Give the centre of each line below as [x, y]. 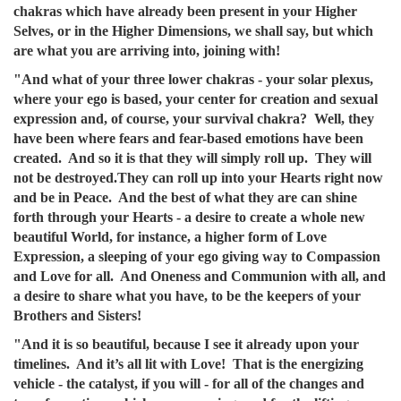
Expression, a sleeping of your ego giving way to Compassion [197, 256]
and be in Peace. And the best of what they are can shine [185, 197]
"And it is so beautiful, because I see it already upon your [186, 344]
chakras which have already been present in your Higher [185, 11]
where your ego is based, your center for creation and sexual [196, 99]
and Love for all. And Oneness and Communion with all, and [200, 276]
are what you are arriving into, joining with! [147, 51]
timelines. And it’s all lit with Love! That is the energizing [188, 364]
